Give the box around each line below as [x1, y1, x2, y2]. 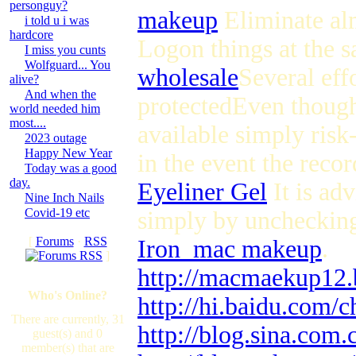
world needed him [10, 102, 100, 115]
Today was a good [25, 161, 117, 175]
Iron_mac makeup [137, 235, 322, 263]
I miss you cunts [25, 43, 106, 56]
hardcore [10, 28, 53, 41]
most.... [10, 116, 46, 130]
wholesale [137, 64, 238, 91]
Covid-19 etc [25, 206, 90, 219]
